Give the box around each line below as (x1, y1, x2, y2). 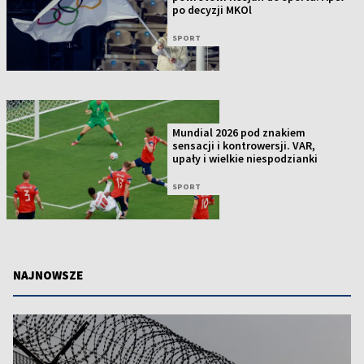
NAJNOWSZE (13, 266, 83, 283)
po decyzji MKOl (172, 2, 253, 17)
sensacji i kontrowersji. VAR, (172, 138, 316, 154)
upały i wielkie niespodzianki (172, 151, 318, 167)
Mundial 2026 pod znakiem (172, 125, 306, 141)
